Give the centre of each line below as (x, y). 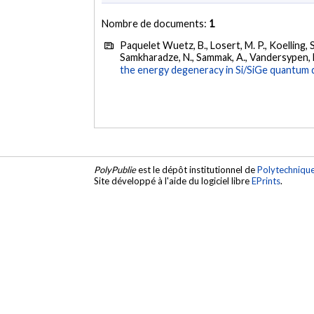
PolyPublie (115, 170)
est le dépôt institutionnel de (197, 170)
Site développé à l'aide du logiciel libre (173, 181)
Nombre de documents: (156, 23)
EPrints (266, 181)
